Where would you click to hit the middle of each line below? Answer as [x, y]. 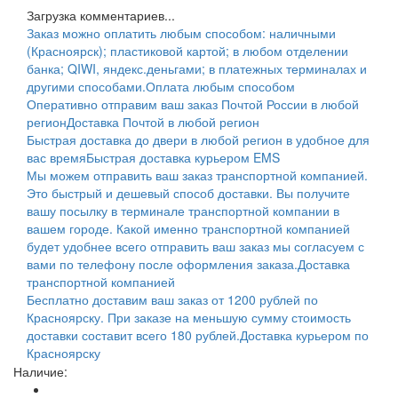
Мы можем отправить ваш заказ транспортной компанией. [197, 175]
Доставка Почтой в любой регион [163, 121]
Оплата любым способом [220, 86]
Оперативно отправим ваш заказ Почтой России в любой [193, 103]
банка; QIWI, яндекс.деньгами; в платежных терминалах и [197, 68]
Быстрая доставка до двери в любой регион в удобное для [198, 139]
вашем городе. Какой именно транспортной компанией [188, 228]
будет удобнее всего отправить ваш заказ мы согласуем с [195, 246]
